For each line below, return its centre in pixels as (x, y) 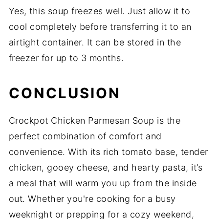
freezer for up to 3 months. (66, 58)
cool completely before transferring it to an (100, 27)
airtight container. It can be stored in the (95, 43)
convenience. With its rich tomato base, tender (108, 152)
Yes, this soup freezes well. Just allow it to (99, 11)
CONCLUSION (65, 93)
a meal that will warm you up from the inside (103, 183)
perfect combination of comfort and (85, 136)
